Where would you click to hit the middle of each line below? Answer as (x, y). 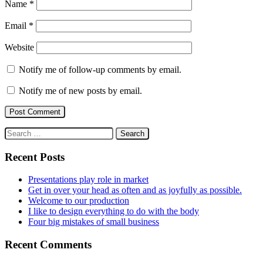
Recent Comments (48, 245)
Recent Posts (35, 157)
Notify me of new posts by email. (80, 91)
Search (17, 132)
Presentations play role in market (88, 180)
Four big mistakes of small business (94, 222)
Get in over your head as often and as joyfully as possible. (135, 190)
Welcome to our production (79, 201)
